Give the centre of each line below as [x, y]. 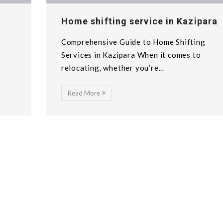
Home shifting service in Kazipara [139, 21]
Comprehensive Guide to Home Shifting [133, 42]
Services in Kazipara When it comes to [131, 55]
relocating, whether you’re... [112, 67]
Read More [84, 93]
